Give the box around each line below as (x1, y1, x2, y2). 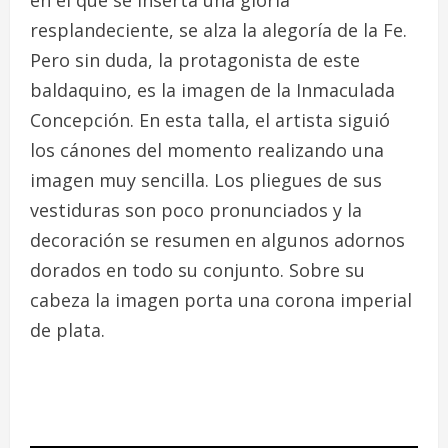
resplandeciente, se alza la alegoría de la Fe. (30, 17, 407, 42)
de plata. (30, 317, 105, 342)
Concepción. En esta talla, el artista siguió (30, 107, 390, 132)
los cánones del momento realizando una (30, 137, 384, 162)
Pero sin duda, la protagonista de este (30, 47, 360, 72)
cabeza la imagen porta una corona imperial (30, 287, 412, 312)
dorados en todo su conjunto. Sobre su (30, 257, 365, 282)
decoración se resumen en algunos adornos (30, 227, 405, 252)
